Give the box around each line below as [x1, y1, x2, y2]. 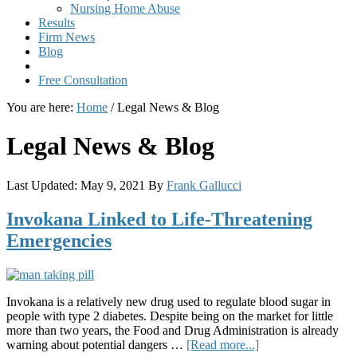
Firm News [38, 30, 95, 44]
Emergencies [6, 229, 112, 251]
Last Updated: [6, 178, 80, 192]
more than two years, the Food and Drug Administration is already [6, 323, 339, 337]
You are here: [6, 100, 76, 114]
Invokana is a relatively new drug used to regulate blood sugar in [6, 294, 331, 308]
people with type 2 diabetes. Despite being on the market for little [6, 308, 333, 323]
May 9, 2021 [80, 178, 145, 192]
